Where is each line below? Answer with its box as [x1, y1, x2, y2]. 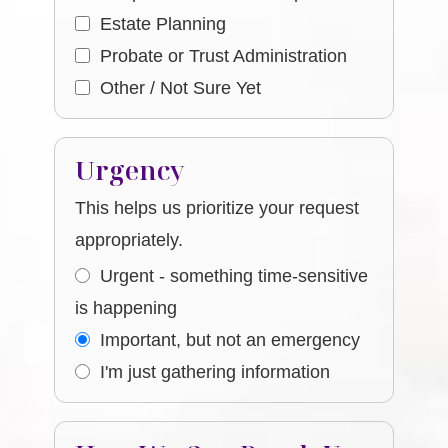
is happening [75, 298, 178, 318]
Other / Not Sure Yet [100, 78, 262, 98]
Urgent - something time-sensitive [100, 266, 369, 286]
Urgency [75, 152, 186, 188]
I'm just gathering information [100, 362, 331, 382]
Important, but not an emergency [100, 330, 361, 350]
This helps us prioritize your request [75, 198, 360, 218]
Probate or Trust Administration [100, 46, 348, 66]
